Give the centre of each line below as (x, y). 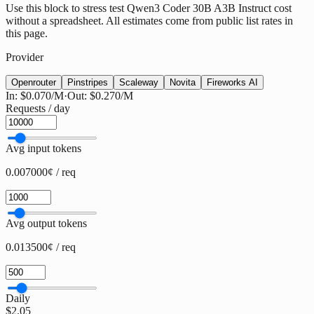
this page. (27, 34)
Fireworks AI (232, 83)
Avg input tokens (43, 149)
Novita (183, 83)
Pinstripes (88, 83)
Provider (25, 57)
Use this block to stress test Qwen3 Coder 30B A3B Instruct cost (149, 8)
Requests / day (38, 109)
